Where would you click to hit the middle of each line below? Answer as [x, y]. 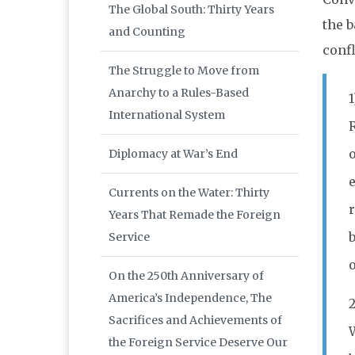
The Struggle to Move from [184, 71]
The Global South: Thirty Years [191, 10]
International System [167, 115]
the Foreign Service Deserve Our [198, 343]
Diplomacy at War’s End [173, 154]
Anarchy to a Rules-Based [179, 93]
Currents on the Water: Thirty [189, 193]
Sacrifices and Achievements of [195, 321]
